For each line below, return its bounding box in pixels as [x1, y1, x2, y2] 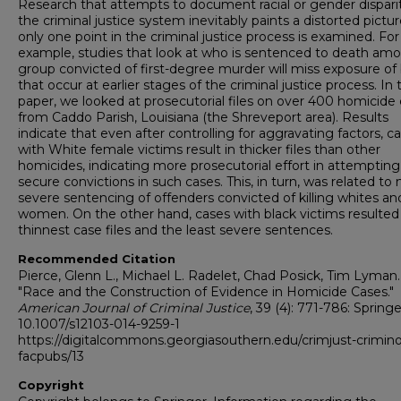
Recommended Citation [18, 252, 175, 267]
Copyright [18, 378, 84, 393]
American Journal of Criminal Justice [18, 300, 250, 317]
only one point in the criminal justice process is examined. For [18, 29, 399, 46]
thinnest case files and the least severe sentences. [18, 222, 333, 239]
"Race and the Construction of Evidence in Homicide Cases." [18, 284, 394, 301]
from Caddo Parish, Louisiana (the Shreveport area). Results [18, 109, 388, 126]
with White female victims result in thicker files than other [18, 141, 380, 158]
